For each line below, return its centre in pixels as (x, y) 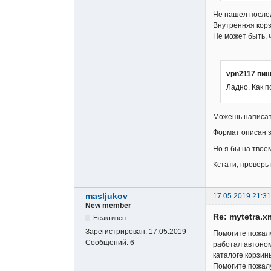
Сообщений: (108, 243)
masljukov (106, 196)
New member (108, 206)
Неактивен (110, 218)
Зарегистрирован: (117, 232)
